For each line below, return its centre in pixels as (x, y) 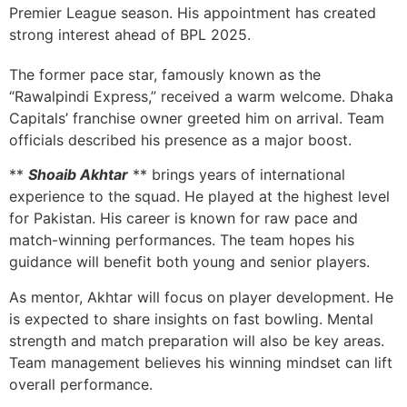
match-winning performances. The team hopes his (182, 240)
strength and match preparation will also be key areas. (197, 340)
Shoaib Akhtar (78, 175)
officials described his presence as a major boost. (180, 139)
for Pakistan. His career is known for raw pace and (184, 218)
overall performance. (81, 384)
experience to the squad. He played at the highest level (199, 197)
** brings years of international (237, 175)
